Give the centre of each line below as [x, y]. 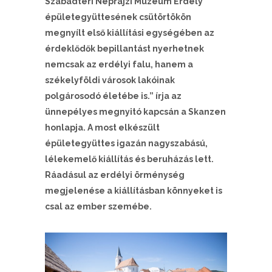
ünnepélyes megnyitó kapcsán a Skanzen [135, 112]
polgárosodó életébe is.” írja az [113, 96]
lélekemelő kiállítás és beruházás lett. [129, 159]
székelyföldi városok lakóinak [110, 80]
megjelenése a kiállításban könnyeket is [134, 191]
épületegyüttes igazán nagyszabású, [126, 143]
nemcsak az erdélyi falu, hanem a [119, 64]
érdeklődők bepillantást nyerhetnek [124, 49]
